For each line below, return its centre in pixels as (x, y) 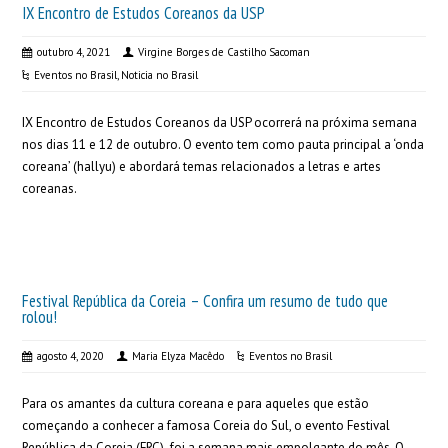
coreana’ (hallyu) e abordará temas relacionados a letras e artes (202, 166)
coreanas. (51, 188)
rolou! (40, 317)
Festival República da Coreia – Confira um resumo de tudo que (205, 301)
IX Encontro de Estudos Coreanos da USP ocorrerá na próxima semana (220, 122)
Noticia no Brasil (160, 75)
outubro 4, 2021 (74, 52)
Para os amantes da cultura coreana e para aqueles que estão (196, 403)
